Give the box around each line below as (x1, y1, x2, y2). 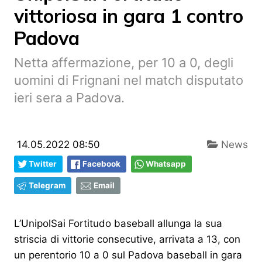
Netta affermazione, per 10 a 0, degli (14, 55, 233, 71)
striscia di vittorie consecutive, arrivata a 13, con (14, 233, 240, 246)
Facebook (82, 159, 120, 169)
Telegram (29, 181, 65, 191)
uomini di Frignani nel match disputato (14, 73, 243, 88)
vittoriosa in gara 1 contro (14, 4, 243, 28)
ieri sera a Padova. (14, 90, 125, 106)
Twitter (29, 159, 57, 169)
